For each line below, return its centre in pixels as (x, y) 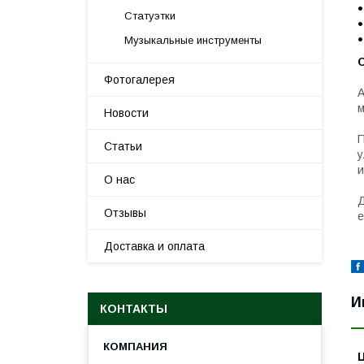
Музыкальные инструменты (193, 40)
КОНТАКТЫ (134, 309)
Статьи (123, 146)
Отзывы (125, 213)
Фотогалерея (139, 80)
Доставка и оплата (154, 246)
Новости (126, 113)
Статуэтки (150, 16)
